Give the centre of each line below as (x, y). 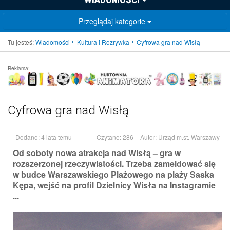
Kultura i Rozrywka (103, 42)
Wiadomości (53, 42)
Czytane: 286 (116, 137)
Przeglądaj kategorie (113, 21)
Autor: (149, 137)
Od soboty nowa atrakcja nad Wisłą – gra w (97, 153)
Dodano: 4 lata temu (44, 137)
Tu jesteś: (21, 42)
